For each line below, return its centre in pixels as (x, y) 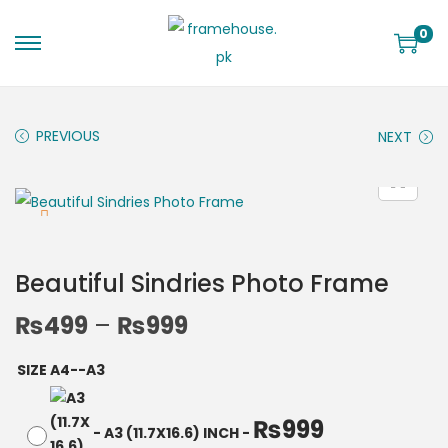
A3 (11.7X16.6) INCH (171, 433)
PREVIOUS (68, 136)
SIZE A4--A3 (61, 370)
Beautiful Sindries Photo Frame (202, 284)
